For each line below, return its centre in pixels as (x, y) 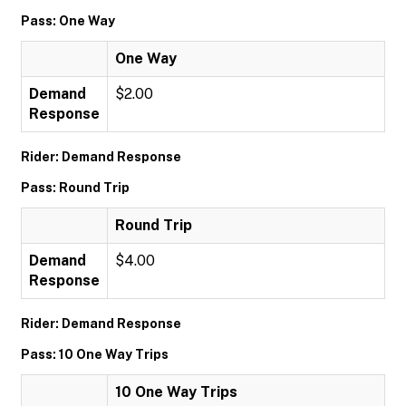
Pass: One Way (68, 21)
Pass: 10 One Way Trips (95, 354)
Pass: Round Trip (75, 188)
